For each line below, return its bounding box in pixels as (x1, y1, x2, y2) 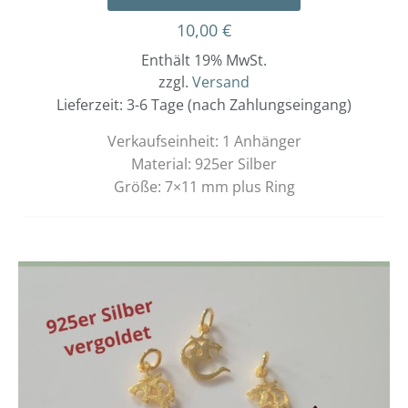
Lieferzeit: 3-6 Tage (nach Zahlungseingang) (56, 95, 352, 116)
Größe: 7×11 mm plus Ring (113, 177, 295, 198)
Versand (192, 72, 250, 93)
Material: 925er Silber (131, 154, 277, 175)
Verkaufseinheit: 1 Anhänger (107, 131, 301, 152)
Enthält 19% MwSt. (141, 50, 267, 71)
